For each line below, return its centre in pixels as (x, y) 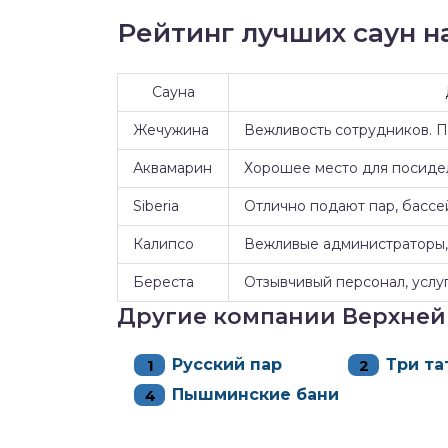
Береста (163, 281)
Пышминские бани (255, 394)
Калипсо (163, 243)
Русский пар (227, 364)
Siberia (156, 205)
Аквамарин (172, 167)
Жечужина (171, 129)
